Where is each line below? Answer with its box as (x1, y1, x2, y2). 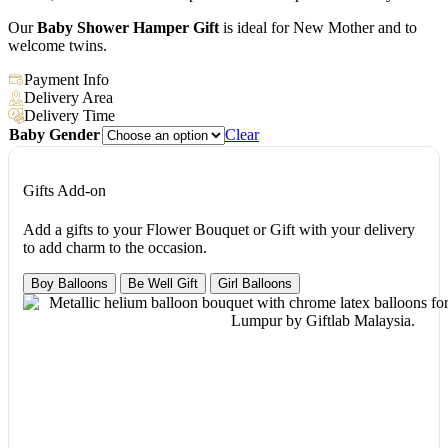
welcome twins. (8, 36, 107, 54)
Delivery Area (24, 88, 113, 106)
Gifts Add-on (23, 182, 106, 199)
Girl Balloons (218, 276, 292, 292)
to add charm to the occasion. (23, 239, 207, 257)
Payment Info (24, 70, 109, 88)
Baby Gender (9, 125, 100, 143)
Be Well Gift (128, 276, 198, 292)
